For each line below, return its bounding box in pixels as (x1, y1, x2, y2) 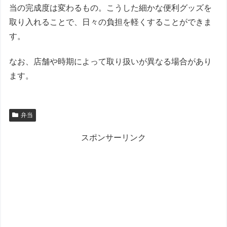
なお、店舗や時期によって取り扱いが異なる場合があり (9, 57, 212, 66)
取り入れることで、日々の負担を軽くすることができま (9, 17, 212, 26)
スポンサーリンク (81, 133, 146, 142)
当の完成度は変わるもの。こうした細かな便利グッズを (9, 3, 212, 12)
